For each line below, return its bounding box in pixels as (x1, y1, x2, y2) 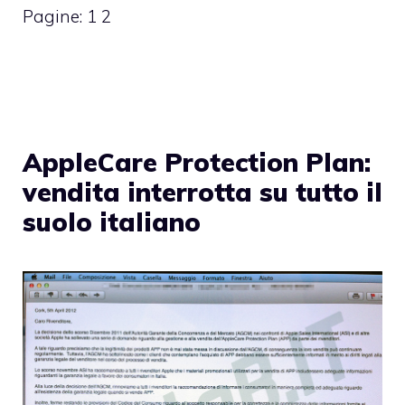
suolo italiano (23, 205, 201, 238)
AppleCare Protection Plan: (23, 146, 371, 178)
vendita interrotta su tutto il (23, 175, 382, 208)
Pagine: (23, 5, 87, 28)
